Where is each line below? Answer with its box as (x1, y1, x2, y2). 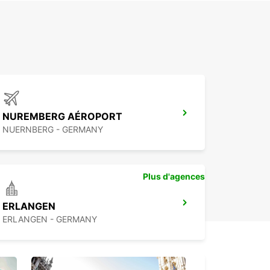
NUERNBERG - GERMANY (2, 124, 103, 135)
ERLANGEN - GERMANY (2, 214, 97, 225)
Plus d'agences (143, 171, 205, 182)
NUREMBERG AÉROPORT (2, 110, 122, 123)
